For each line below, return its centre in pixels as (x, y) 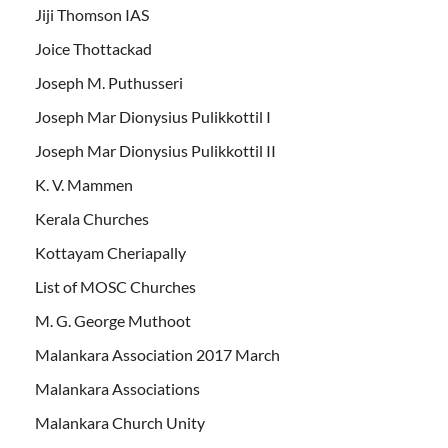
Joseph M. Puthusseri (109, 82)
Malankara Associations (117, 388)
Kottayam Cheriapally (110, 252)
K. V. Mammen (84, 184)
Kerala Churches (92, 218)
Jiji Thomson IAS (92, 14)
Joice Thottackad (93, 48)
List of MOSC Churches (115, 286)
